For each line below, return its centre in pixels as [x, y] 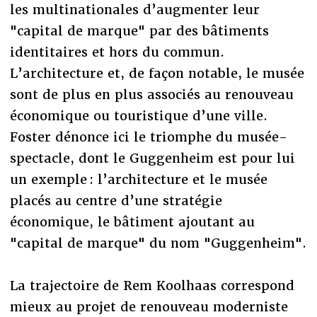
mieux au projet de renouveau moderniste [149, 306]
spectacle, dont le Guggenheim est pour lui [152, 158]
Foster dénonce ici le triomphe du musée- [148, 137]
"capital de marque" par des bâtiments [139, 30]
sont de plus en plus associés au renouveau [151, 94]
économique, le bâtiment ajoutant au [132, 221]
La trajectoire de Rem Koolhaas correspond [152, 285]
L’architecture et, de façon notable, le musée [157, 73]
